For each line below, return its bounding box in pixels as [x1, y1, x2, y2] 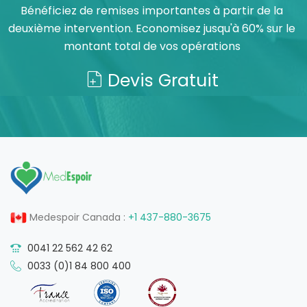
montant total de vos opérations [63, 38, 241, 55]
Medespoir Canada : [27, 210, 128, 225]
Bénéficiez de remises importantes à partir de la [21, 3, 283, 19]
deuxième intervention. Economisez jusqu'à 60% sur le [8, 21, 295, 37]
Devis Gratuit [102, 69, 219, 93]
